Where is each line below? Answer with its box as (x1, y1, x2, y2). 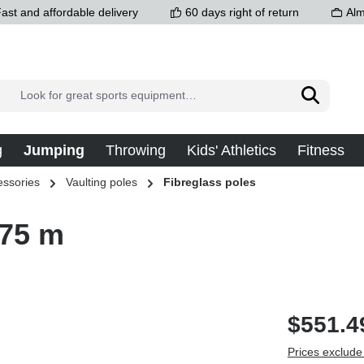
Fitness (297, 142, 344, 159)
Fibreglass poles (163, 175, 256, 189)
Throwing (106, 142, 166, 159)
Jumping (24, 142, 84, 159)
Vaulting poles (66, 175, 137, 189)
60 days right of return (185, 5, 299, 19)
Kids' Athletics (187, 142, 276, 159)
